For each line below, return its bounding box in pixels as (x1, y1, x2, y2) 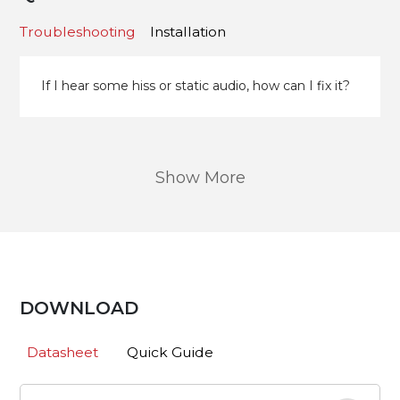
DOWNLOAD (20, 296, 139, 319)
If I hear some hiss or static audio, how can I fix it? (40, 78, 350, 95)
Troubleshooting (20, 23, 137, 41)
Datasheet (27, 344, 99, 362)
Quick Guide (126, 344, 213, 362)
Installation (150, 23, 227, 41)
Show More (154, 167, 246, 187)
